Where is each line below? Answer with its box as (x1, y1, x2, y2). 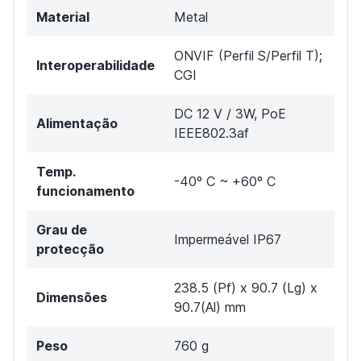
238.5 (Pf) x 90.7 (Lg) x (174, 280, 317, 297)
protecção (36, 241, 104, 258)
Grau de (36, 222, 87, 239)
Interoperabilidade (36, 57, 155, 74)
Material (36, 9, 89, 26)
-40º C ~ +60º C (174, 173, 276, 190)
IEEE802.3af (174, 125, 249, 142)
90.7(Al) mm (174, 299, 246, 316)
